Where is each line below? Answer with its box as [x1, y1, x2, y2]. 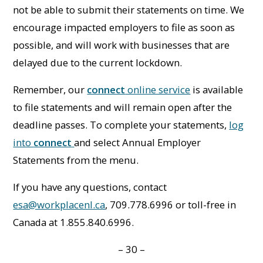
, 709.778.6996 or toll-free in [105, 197, 237, 211]
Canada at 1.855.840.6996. [13, 215, 134, 229]
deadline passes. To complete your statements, [13, 117, 230, 131]
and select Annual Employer [74, 135, 201, 149]
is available [190, 82, 244, 96]
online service [125, 82, 191, 96]
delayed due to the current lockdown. [13, 55, 183, 69]
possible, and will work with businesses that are [13, 38, 230, 52]
